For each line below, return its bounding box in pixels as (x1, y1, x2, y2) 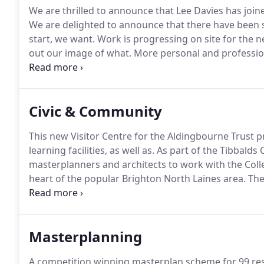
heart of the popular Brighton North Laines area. (29, 172, 246, 185)
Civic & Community (29, 101, 162, 121)
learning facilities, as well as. (29, 144, 154, 157)
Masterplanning (29, 227, 142, 246)
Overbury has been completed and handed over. (29, 75, 243, 88)
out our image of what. (29, 47, 131, 60)
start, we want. (29, 32, 95, 45)
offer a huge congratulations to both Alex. (29, 61, 216, 74)
